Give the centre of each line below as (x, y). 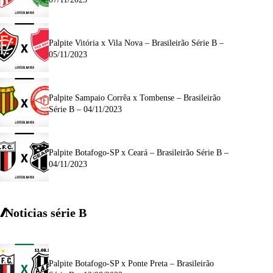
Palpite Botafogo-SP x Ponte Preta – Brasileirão (131, 264)
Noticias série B (46, 212)
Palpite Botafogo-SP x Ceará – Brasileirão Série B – (139, 153)
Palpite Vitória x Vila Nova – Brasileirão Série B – (136, 43)
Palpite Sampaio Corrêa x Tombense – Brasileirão (135, 98)
